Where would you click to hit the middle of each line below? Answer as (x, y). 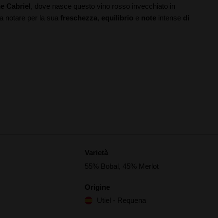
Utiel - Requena (121, 200)
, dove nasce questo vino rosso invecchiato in (103, 6)
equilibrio (117, 18)
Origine (97, 187)
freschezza (79, 18)
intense (170, 18)
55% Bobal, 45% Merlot (121, 166)
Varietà (96, 153)
